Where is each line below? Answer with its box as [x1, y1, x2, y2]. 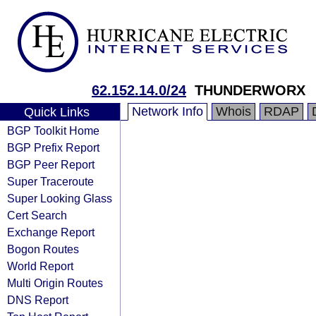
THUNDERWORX [195, 83, 305, 98]
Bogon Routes [7, 243, 79, 255]
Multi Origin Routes [7, 276, 103, 289]
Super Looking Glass [7, 192, 112, 205]
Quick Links [23, 105, 90, 119]
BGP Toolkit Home [7, 124, 99, 137]
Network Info [132, 104, 203, 119]
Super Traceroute [7, 175, 94, 188]
